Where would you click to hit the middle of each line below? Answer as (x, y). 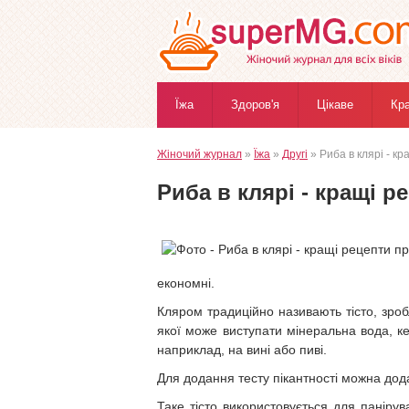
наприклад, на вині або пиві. (242, 350)
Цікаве (335, 105)
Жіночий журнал (199, 154)
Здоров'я (255, 105)
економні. (186, 283)
